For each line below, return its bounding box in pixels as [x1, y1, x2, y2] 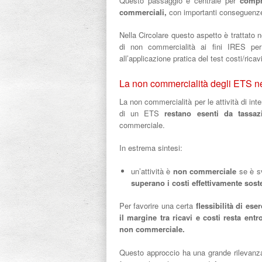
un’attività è [130, 165, 173, 177]
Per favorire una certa [119, 200, 196, 211]
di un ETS [119, 107, 165, 119]
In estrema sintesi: [119, 142, 182, 153]
